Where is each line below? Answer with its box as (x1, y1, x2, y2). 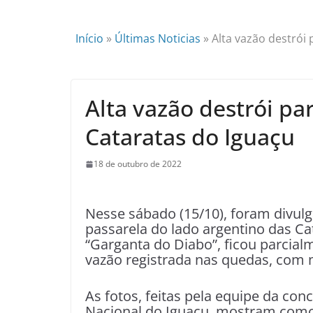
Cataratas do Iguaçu (85, 122, 295, 152)
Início (75, 31, 103, 46)
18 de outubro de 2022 (94, 158, 182, 170)
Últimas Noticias (115, 31, 201, 46)
